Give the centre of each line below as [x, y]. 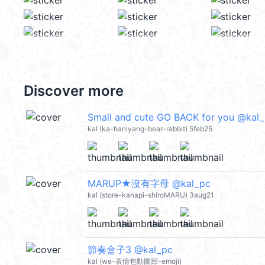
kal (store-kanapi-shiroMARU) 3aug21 [151, 195]
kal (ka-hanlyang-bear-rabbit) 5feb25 [150, 129]
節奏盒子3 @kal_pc [130, 250]
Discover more [74, 91]
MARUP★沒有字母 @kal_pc [149, 183]
